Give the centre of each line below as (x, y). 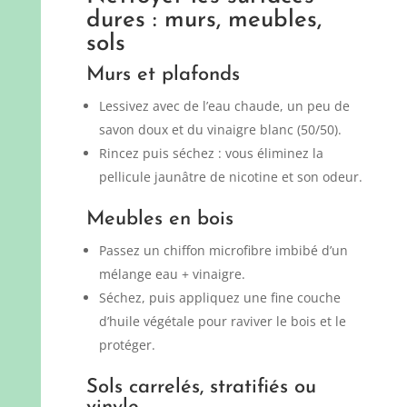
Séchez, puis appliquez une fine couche (219, 298)
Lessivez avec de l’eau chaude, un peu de (224, 106)
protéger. (127, 345)
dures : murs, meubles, (203, 21)
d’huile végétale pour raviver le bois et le (222, 322)
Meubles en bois (159, 220)
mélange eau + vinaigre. (172, 274)
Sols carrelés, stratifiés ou (201, 388)
